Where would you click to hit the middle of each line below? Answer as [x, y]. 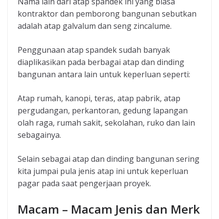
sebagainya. [39, 135]
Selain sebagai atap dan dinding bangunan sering [109, 159]
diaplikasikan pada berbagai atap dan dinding [101, 62]
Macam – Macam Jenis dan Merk [109, 209]
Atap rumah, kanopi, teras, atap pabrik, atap [99, 99]
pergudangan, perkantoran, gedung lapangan [103, 111]
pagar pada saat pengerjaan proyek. [84, 184]
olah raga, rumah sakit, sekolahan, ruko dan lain [106, 123]
